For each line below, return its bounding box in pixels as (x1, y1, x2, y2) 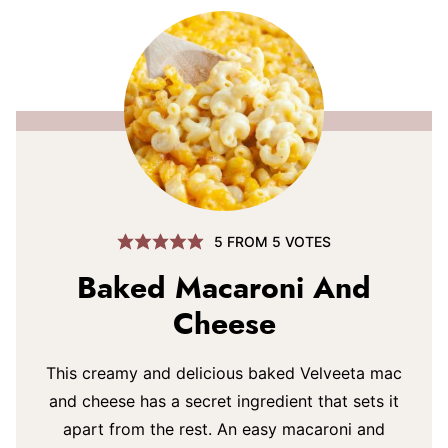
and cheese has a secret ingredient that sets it (49, 391, 399, 411)
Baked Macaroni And (77, 274, 371, 304)
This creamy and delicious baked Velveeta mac (46, 363, 402, 383)
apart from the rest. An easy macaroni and (63, 419, 385, 439)
